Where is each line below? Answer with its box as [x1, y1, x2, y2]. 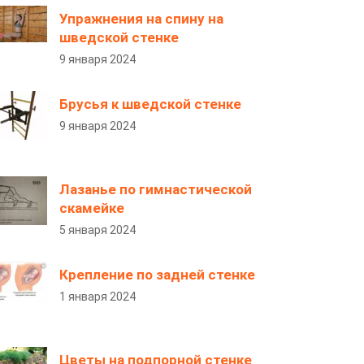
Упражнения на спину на [59, 11, 223, 27]
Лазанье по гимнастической [59, 181, 252, 197]
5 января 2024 [59, 223, 136, 236]
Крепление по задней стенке [59, 266, 255, 283]
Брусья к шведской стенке [59, 96, 241, 112]
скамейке [59, 200, 124, 216]
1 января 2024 [59, 290, 136, 303]
